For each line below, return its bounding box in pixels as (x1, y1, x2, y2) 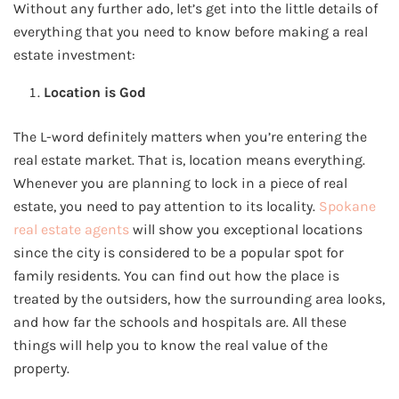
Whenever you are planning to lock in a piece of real (13, 174, 347, 191)
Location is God (44, 83, 147, 101)
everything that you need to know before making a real (13, 22, 368, 40)
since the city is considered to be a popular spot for (13, 243, 344, 261)
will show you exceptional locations (133, 220, 362, 238)
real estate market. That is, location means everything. (13, 151, 365, 168)
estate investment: (13, 45, 135, 63)
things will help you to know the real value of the (13, 336, 328, 354)
